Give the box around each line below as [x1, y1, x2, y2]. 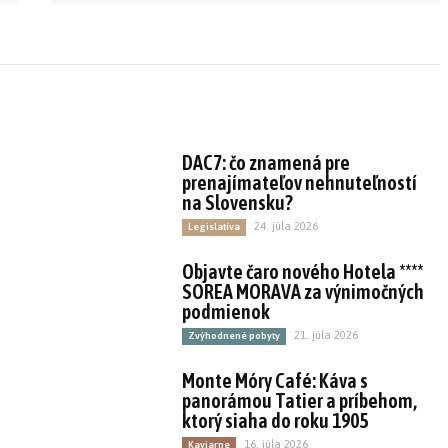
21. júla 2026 [294, 329, 359, 341]
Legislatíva [188, 221, 241, 232]
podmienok [182, 300, 271, 323]
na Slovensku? [182, 191, 294, 214]
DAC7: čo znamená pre [182, 151, 351, 174]
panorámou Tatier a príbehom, [182, 389, 418, 412]
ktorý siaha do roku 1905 [182, 409, 369, 432]
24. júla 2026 [254, 220, 319, 232]
